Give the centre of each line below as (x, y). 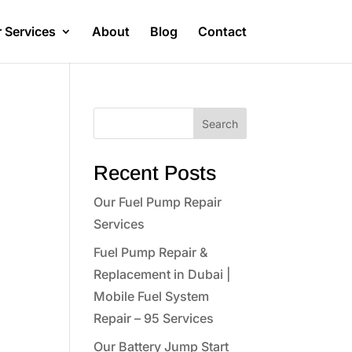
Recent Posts (155, 173)
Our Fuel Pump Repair (158, 202)
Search (220, 123)
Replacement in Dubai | (163, 274)
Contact (222, 31)
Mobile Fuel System (152, 296)
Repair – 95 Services (154, 318)
